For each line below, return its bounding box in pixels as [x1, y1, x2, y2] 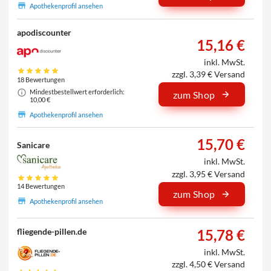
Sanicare [17, 139, 50, 150]
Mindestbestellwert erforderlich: [29, 87, 125, 96]
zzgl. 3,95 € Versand [172, 168, 246, 179]
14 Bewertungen [17, 182, 65, 191]
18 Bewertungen [17, 75, 65, 83]
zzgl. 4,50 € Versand [172, 259, 246, 270]
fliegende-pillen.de [17, 226, 87, 237]
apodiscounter [17, 27, 72, 38]
